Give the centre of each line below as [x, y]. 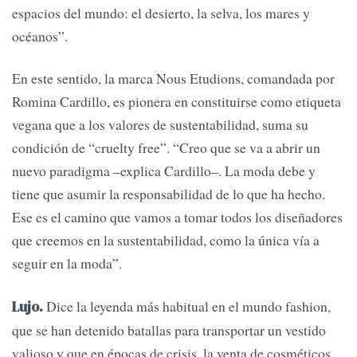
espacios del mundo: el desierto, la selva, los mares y [161, 13]
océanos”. [40, 36]
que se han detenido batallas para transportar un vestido [169, 330]
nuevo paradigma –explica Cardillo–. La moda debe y [164, 171]
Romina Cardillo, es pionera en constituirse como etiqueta [177, 102]
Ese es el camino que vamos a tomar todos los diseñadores [177, 217]
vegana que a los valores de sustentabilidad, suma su [160, 125]
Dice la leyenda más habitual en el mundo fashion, [187, 306]
